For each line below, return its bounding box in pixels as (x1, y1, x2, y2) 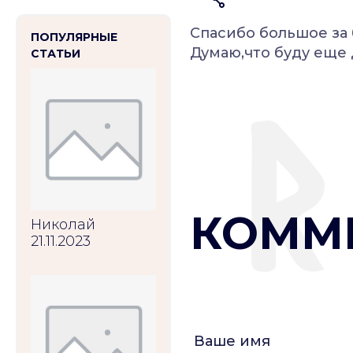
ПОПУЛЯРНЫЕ (31, 29, 117, 44)
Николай (31, 215, 95, 233)
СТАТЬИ (31, 46, 80, 61)
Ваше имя (194, 332, 271, 350)
